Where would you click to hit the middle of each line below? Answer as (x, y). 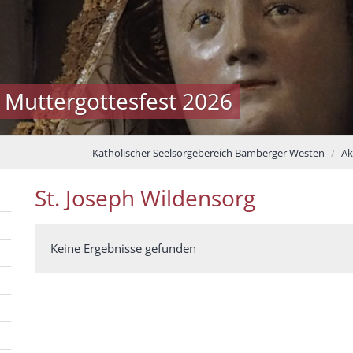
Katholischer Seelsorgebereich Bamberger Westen (208, 153)
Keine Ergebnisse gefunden (123, 249)
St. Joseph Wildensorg (145, 198)
